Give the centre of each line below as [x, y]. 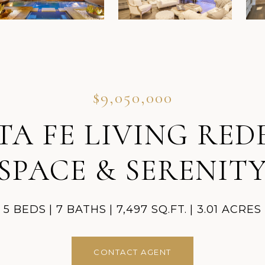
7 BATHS [81, 209]
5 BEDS [25, 209]
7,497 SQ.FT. [152, 209]
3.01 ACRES [229, 209]
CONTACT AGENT [132, 252]
